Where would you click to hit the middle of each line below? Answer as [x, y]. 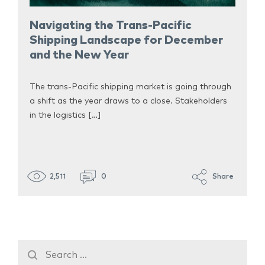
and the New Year [79, 55]
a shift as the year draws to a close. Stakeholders [128, 101]
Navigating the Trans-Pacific [111, 26]
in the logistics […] [65, 116]
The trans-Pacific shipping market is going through [130, 87]
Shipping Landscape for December [126, 41]
